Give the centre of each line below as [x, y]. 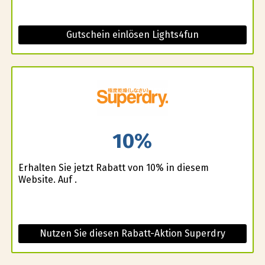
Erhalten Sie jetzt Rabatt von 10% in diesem [113, 167]
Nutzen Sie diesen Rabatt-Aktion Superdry [132, 233]
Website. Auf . [47, 179]
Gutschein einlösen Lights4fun [132, 35]
